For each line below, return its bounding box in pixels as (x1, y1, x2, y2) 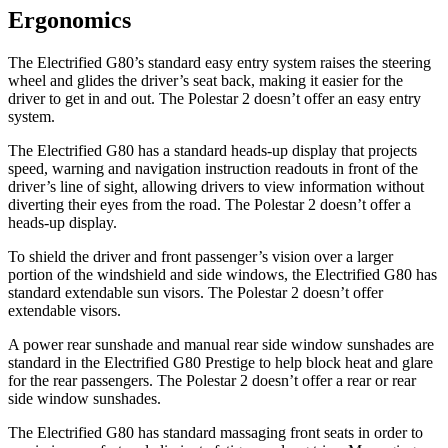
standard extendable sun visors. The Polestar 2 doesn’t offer (8, 284, 383, 301)
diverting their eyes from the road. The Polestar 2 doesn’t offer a (8, 196, 411, 213)
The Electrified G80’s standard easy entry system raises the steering (8, 54, 431, 71)
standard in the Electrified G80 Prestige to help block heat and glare (8, 354, 433, 371)
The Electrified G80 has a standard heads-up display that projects (8, 142, 417, 159)
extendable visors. (8, 302, 121, 319)
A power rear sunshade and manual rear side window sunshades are (8, 336, 434, 353)
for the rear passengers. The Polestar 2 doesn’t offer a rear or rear (8, 372, 416, 389)
